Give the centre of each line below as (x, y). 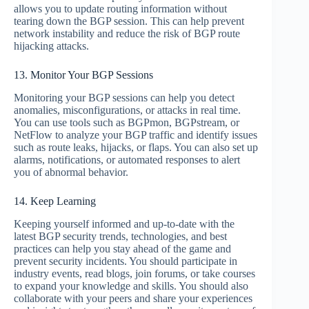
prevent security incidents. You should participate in (126, 261)
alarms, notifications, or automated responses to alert (127, 160)
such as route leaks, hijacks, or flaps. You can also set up (136, 148)
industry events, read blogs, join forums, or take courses (134, 273)
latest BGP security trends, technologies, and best (120, 236)
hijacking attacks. (51, 46)
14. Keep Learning (55, 201)
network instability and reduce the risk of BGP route (127, 34)
